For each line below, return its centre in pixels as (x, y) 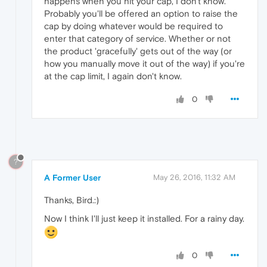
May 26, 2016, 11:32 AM (194, 177)
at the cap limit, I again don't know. (113, 76)
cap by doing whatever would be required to (133, 26)
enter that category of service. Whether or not (137, 39)
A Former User (72, 177)
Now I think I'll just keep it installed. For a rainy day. (144, 218)
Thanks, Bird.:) (72, 200)
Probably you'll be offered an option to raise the (141, 14)
